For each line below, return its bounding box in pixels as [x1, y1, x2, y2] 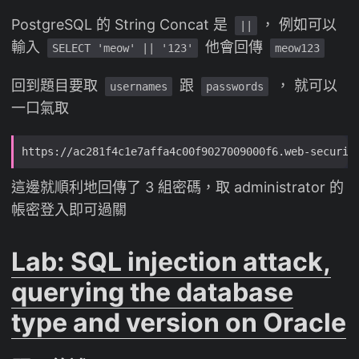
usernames [110, 80, 167, 94]
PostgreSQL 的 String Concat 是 [11, 16, 232, 34]
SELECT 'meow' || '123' [52, 42, 193, 55]
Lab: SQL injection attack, [11, 246, 331, 278]
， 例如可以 [260, 16, 337, 34]
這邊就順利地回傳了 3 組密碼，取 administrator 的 [11, 179, 344, 196]
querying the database [11, 276, 293, 309]
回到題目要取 [11, 77, 102, 95]
